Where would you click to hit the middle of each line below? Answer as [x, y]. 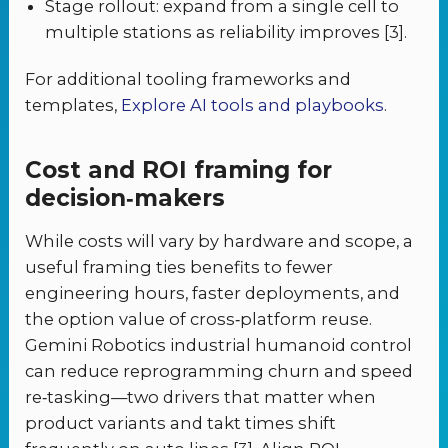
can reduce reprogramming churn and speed [219, 371]
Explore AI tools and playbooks [253, 104]
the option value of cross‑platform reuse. [199, 319]
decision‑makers [125, 197]
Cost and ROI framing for [179, 169]
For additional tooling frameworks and [188, 78]
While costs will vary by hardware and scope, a [219, 241]
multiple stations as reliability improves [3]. [226, 31]
